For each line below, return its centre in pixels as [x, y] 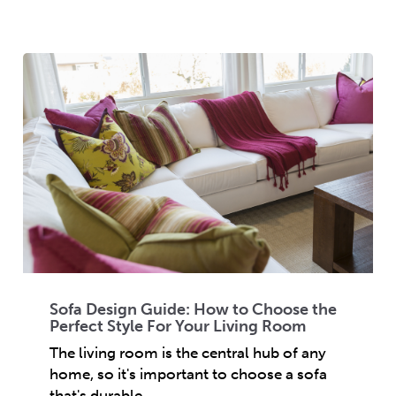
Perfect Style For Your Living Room [178, 326]
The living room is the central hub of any [188, 352]
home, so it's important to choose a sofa [188, 373]
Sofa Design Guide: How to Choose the [193, 309]
